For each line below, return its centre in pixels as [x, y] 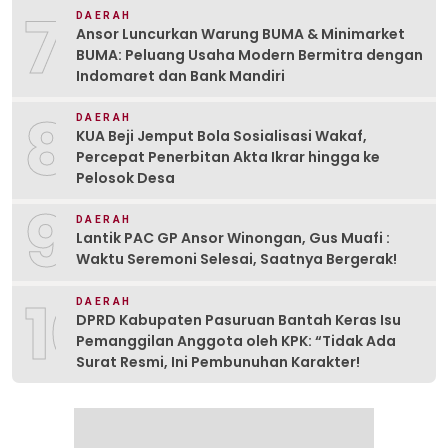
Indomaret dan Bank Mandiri [180, 75]
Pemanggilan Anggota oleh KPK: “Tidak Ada [236, 340]
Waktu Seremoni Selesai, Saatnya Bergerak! [236, 259]
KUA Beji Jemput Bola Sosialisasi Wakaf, [221, 135]
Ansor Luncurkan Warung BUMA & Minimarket [240, 33]
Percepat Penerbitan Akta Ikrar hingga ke [228, 156]
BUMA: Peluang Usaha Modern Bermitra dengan [249, 54]
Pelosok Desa [125, 177]
